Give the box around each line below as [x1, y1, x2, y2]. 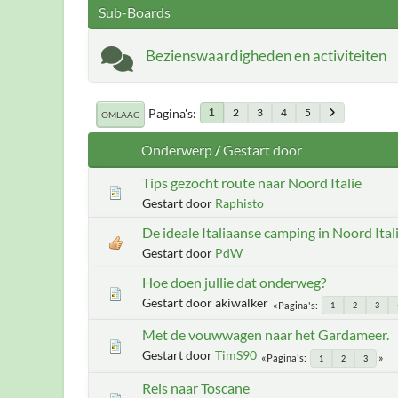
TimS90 [215, 347, 257, 362]
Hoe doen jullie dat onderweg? [142, 273, 326, 291]
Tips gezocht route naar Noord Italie [142, 173, 362, 191]
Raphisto [215, 195, 264, 211]
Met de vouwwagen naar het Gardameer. [142, 326, 389, 343]
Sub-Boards [99, 4, 171, 20]
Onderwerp [141, 141, 212, 158]
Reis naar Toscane [142, 378, 250, 396]
